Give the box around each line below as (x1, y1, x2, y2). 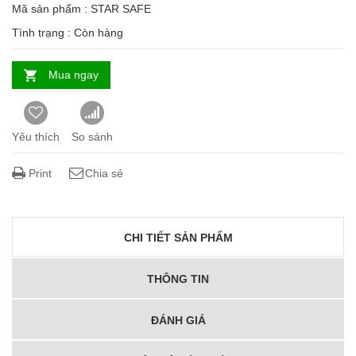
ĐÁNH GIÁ (150, 313, 206, 327)
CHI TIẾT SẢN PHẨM (123, 230, 233, 244)
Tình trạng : (12, 25, 74, 39)
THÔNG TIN (147, 272, 209, 285)
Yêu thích (12, 130, 60, 143)
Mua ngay (48, 68, 99, 81)
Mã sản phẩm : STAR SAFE (12, 2, 151, 15)
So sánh (72, 130, 113, 143)
